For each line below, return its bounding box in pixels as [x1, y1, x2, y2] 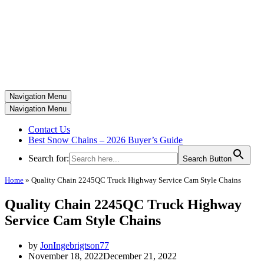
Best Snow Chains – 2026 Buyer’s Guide [28, 135, 183, 145]
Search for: [28, 153, 69, 163]
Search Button [183, 154, 232, 163]
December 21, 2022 [103, 250, 177, 261]
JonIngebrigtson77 [40, 240, 109, 250]
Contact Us [28, 124, 70, 134]
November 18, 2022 [28, 250, 103, 261]
